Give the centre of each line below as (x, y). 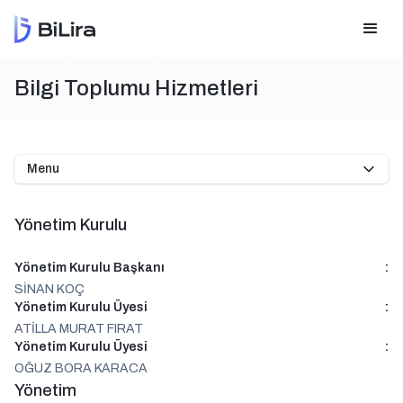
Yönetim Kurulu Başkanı (90, 268)
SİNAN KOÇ (49, 289)
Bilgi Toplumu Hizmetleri (136, 88)
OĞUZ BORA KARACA (81, 368)
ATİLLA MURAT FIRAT (79, 329)
